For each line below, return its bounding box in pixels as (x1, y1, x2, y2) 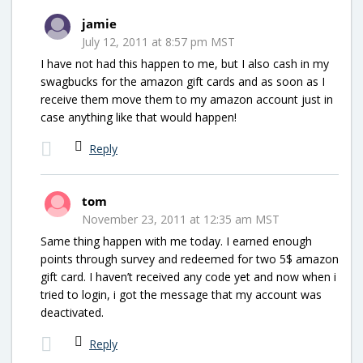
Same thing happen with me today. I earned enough (41, 233, 312, 249)
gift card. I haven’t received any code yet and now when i (41, 268, 336, 284)
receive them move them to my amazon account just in (41, 91, 333, 107)
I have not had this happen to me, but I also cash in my (41, 55, 329, 71)
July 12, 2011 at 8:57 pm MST (82, 33, 235, 49)
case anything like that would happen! (41, 109, 237, 125)
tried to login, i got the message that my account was (41, 286, 322, 302)
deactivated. (41, 304, 104, 320)
